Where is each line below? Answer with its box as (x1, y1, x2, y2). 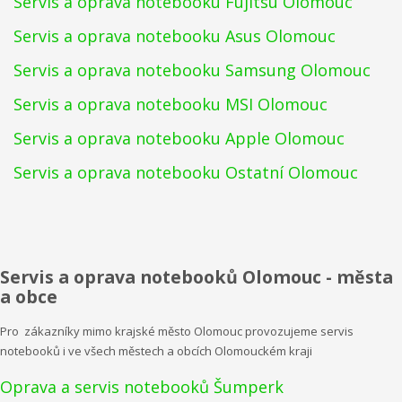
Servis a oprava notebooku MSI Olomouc (13, 93, 328, 116)
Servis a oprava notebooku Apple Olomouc (13, 127, 345, 150)
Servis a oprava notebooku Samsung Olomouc (13, 59, 371, 82)
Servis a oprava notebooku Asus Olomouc (13, 25, 336, 48)
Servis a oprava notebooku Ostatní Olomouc (13, 162, 358, 184)
